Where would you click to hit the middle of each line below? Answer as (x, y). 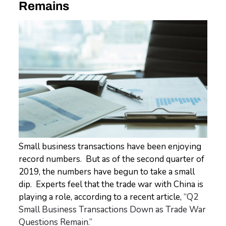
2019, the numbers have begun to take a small (107, 172)
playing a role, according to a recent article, (101, 197)
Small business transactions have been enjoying (110, 147)
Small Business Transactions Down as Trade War (112, 210)
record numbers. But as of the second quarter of (112, 159)
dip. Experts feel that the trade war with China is (111, 185)
